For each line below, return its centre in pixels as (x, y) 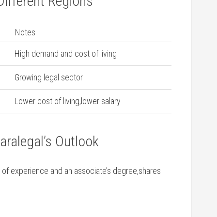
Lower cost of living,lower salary (68, 101)
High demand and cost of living (66, 54)
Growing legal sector (49, 77)
